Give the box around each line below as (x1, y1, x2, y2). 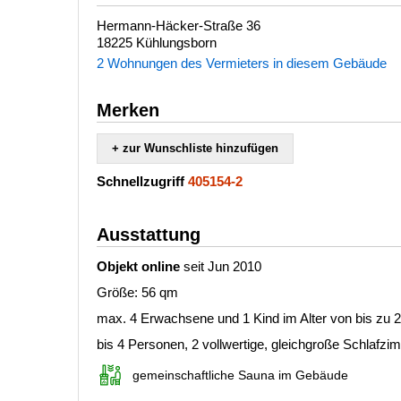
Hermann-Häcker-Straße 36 (97, 18, 260, 33)
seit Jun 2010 (180, 259, 261, 274)
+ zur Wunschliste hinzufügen (112, 141, 278, 155)
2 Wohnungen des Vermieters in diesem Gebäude (97, 55, 387, 71)
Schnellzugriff (97, 174, 184, 189)
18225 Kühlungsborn (97, 35, 217, 50)
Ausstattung (97, 225, 200, 244)
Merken (97, 100, 159, 120)
